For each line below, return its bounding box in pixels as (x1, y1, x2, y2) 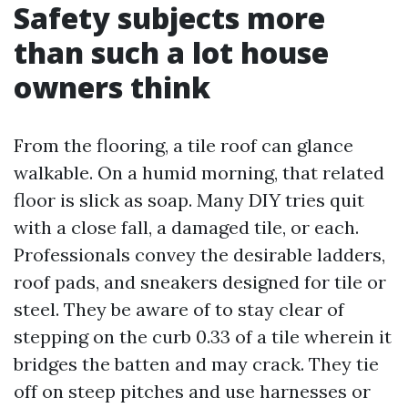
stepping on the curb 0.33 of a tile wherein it (14, 325, 392, 348)
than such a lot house (14, 33, 329, 72)
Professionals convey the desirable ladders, (14, 243, 385, 266)
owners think (14, 67, 210, 107)
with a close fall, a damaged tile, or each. (14, 216, 359, 239)
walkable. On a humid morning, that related (14, 161, 384, 184)
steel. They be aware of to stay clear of (14, 298, 344, 321)
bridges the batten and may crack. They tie (14, 352, 379, 375)
